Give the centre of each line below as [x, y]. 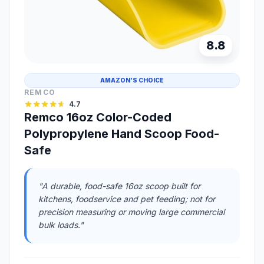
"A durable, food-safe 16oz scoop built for [119, 186]
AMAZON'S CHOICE [132, 80]
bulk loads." [61, 225]
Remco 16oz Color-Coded [98, 117]
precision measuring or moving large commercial [131, 212]
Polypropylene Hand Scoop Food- [122, 133]
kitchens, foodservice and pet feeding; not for [127, 199]
